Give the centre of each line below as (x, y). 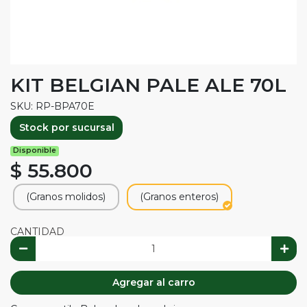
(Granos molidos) (66, 197)
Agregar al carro (153, 283)
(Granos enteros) (179, 197)
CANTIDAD (37, 232)
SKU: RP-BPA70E (52, 106)
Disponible (35, 151)
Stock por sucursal (66, 127)
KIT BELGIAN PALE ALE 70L (148, 85)
